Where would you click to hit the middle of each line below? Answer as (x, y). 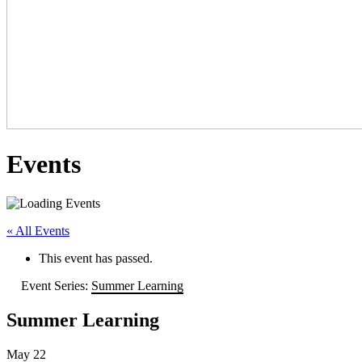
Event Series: (56, 286)
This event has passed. (96, 259)
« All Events (38, 231)
